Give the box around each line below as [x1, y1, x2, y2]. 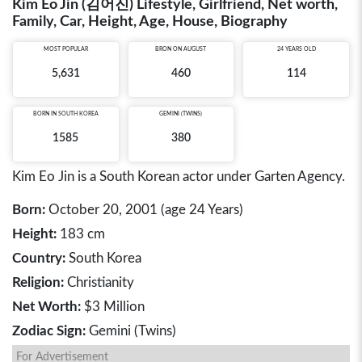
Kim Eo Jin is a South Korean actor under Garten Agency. [12, 170, 345, 183]
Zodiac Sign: [12, 324, 86, 338]
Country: [12, 251, 65, 265]
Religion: [12, 276, 64, 289]
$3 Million [81, 300, 145, 314]
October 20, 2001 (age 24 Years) [45, 203, 243, 217]
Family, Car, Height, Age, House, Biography [12, 15, 288, 29]
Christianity [64, 276, 134, 289]
